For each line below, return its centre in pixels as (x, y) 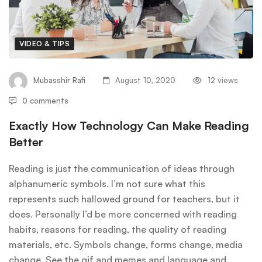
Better (26, 142)
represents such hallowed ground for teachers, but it (124, 199)
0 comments (45, 101)
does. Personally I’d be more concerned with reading (123, 214)
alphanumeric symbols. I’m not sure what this (107, 184)
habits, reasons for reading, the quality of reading (118, 230)
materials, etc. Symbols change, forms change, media (126, 245)
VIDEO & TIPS (44, 44)
